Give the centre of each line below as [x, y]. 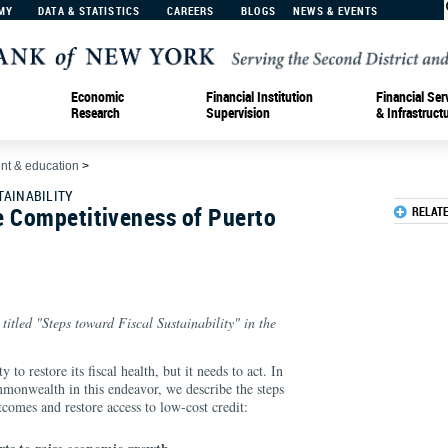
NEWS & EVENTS [336, 10]
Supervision [238, 112]
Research [95, 112]
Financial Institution [259, 96]
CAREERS [190, 10]
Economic [97, 96]
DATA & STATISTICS [89, 10]
